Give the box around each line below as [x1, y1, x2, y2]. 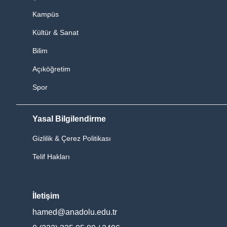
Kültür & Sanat [32, 28, 79, 37]
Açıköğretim [32, 65, 70, 73]
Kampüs [32, 10, 59, 19]
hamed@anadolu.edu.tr [32, 208, 117, 217]
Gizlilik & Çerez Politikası [32, 134, 111, 143]
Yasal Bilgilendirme [32, 115, 106, 124]
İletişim [32, 192, 59, 201]
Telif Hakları [32, 153, 70, 161]
